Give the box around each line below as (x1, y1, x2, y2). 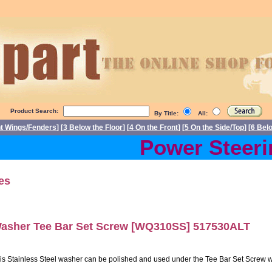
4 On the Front (129, 123, 178, 132)
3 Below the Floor (63, 123, 123, 132)
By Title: (154, 110, 180, 117)
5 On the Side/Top (185, 123, 244, 132)
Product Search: (10, 107, 58, 114)
